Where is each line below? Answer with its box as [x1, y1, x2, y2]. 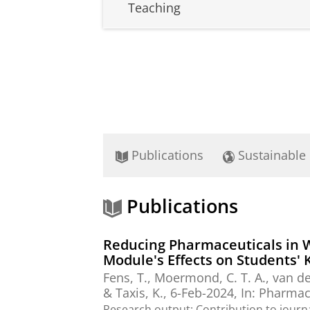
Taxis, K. [116, 284, 163, 302]
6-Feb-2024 [170, 284, 234, 302]
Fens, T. [103, 269, 147, 286]
